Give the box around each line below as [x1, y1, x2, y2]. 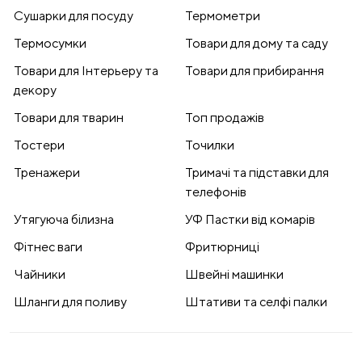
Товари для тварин [14, 110, 124, 126]
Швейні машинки [185, 267, 284, 283]
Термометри [185, 8, 260, 24]
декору [14, 82, 57, 99]
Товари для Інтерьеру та [14, 63, 158, 79]
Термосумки [14, 36, 86, 52]
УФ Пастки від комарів [185, 212, 315, 228]
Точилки [185, 137, 234, 154]
